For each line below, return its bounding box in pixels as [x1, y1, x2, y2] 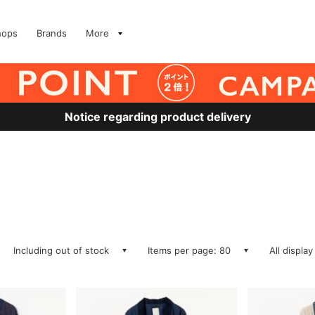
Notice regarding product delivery [64, 110, 251, 124]
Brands [37, 27, 67, 39]
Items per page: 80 [148, 245, 231, 256]
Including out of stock [13, 245, 109, 256]
